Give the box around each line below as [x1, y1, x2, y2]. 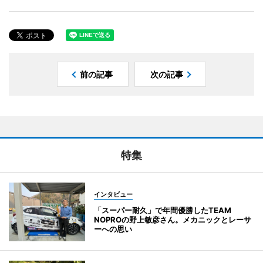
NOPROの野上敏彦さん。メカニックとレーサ [94, 214, 251, 224]
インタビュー [94, 190, 133, 198]
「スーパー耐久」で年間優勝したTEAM [94, 205, 231, 215]
